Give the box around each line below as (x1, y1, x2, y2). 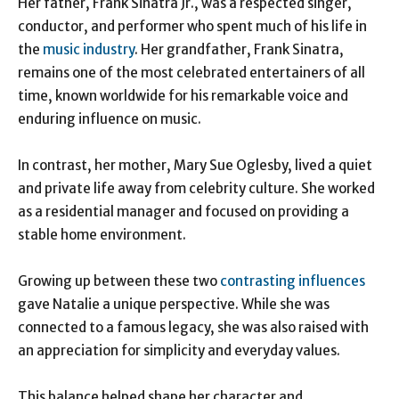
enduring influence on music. (18, 110, 201, 128)
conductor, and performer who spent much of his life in (18, 18, 367, 36)
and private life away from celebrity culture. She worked (18, 180, 375, 198)
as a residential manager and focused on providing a (18, 203, 349, 221)
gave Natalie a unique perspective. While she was (18, 296, 330, 313)
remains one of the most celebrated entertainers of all (18, 64, 365, 82)
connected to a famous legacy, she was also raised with (18, 319, 369, 337)
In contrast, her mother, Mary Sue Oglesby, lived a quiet (18, 157, 372, 175)
